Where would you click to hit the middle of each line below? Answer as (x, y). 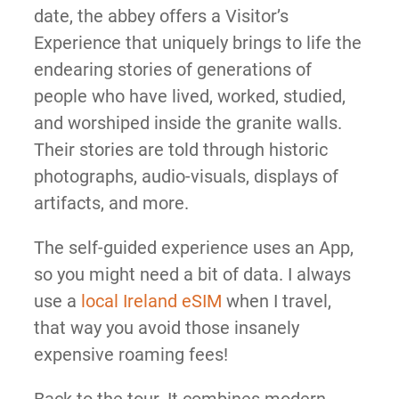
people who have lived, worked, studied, (189, 96)
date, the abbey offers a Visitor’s (161, 16)
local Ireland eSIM (151, 301)
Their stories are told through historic (180, 150)
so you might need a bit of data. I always (192, 274)
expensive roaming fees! (130, 354)
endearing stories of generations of (172, 69)
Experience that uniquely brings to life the (197, 43)
